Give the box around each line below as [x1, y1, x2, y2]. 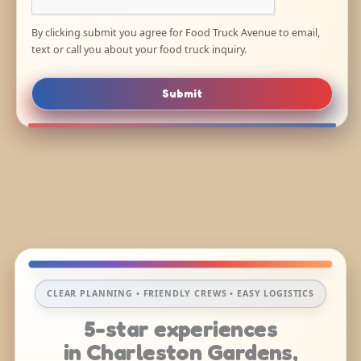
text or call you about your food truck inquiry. [31, 43, 247, 57]
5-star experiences [84, 315, 277, 343]
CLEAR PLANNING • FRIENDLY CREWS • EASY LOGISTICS [47, 288, 314, 300]
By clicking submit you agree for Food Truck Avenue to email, [31, 26, 320, 40]
